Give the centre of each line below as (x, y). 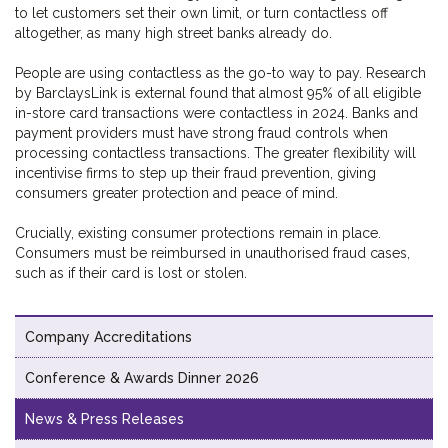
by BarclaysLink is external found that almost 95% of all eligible (218, 93)
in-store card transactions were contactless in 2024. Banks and (216, 113)
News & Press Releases (104, 419)
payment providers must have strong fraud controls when (201, 133)
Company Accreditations (108, 337)
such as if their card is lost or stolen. (131, 273)
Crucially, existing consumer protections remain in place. (198, 233)
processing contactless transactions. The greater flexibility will (215, 153)
